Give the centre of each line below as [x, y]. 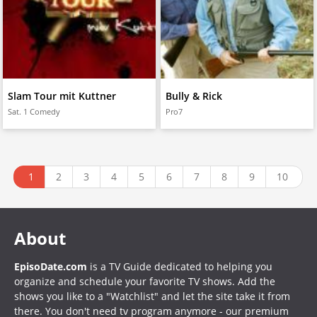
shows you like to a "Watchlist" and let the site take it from [152, 296]
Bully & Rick [194, 96]
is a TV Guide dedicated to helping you [180, 266]
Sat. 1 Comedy [34, 111]
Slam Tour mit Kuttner [62, 96]
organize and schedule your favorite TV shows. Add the [145, 281]
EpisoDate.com [51, 266]
